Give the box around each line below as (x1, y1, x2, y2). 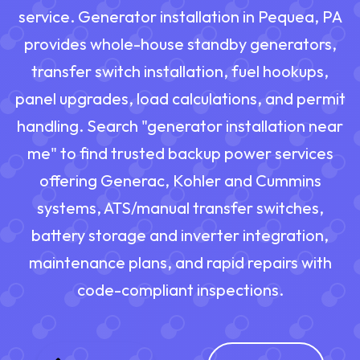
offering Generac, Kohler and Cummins (39, 170, 321, 191)
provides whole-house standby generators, (23, 34, 337, 55)
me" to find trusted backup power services (27, 143, 333, 164)
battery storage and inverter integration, (31, 225, 329, 246)
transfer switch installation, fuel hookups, (31, 61, 329, 82)
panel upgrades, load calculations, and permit (14, 88, 346, 109)
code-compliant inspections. (76, 280, 284, 301)
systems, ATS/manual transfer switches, (36, 198, 324, 219)
